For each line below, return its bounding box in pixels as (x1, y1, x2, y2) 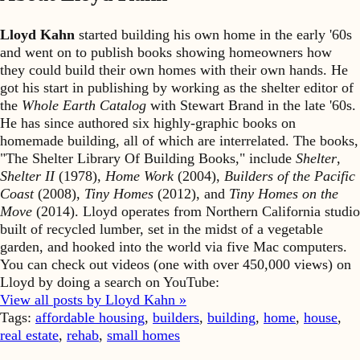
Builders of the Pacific (224, 168, 355, 185)
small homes (107, 327, 180, 344)
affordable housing (35, 309, 145, 326)
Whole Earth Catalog (22, 97, 146, 114)
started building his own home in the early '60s (75, 27, 352, 43)
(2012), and (153, 186, 229, 202)
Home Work (105, 168, 174, 185)
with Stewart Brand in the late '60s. (146, 97, 356, 114)
